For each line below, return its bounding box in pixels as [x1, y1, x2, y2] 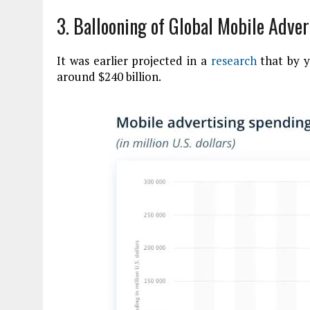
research [210, 53, 257, 69]
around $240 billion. [57, 69, 163, 84]
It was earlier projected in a [57, 53, 211, 69]
